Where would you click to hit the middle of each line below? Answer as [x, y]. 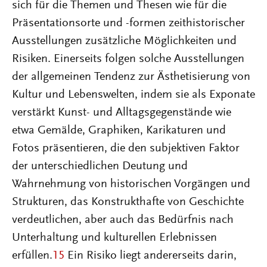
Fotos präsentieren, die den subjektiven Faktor [126, 148]
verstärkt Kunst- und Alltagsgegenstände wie [122, 113]
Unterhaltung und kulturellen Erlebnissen [114, 238]
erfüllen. [32, 256]
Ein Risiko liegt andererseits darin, [150, 256]
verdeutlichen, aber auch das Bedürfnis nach [123, 220]
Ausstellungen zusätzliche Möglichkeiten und [124, 41]
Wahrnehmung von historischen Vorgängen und [131, 184]
